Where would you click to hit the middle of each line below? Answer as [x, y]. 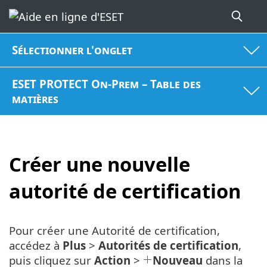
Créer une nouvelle [100, 164]
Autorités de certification [168, 245]
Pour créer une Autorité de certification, [114, 230]
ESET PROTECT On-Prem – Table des [107, 83]
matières [35, 98]
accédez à [36, 245]
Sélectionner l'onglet [72, 50]
